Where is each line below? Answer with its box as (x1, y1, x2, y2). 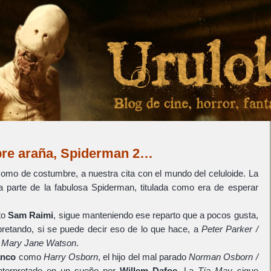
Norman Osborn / (189, 252, 258, 262)
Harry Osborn (43, 252, 98, 262)
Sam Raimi (8, 210, 54, 220)
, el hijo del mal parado (97, 252, 189, 262)
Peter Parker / (201, 224, 258, 234)
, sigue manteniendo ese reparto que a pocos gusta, (53, 210, 258, 220)
